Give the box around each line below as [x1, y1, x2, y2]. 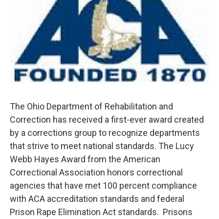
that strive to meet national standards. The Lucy [10, 141, 194, 152]
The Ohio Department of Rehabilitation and [10, 101, 173, 112]
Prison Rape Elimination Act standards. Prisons [10, 207, 193, 218]
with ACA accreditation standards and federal [10, 194, 184, 204]
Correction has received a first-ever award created [10, 114, 204, 125]
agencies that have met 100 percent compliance [10, 180, 197, 191]
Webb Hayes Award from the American [10, 154, 160, 165]
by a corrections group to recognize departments [10, 128, 200, 138]
